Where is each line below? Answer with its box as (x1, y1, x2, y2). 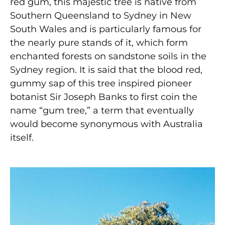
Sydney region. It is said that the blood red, (10, 64, 202, 75)
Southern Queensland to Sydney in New (10, 10, 191, 21)
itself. (10, 132, 34, 143)
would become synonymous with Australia (10, 118, 203, 130)
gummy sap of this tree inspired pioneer (10, 77, 192, 89)
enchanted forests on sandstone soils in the (10, 50, 206, 62)
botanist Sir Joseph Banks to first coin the (10, 91, 197, 102)
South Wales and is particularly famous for (10, 23, 201, 35)
